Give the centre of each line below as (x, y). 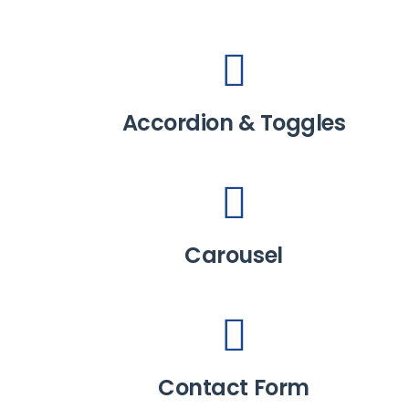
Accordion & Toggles (234, 123)
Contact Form (234, 388)
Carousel (234, 255)
